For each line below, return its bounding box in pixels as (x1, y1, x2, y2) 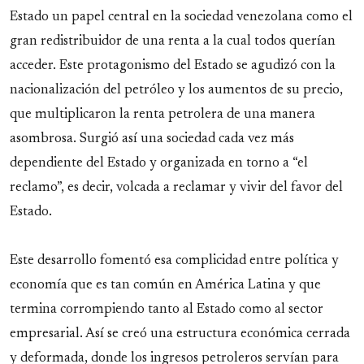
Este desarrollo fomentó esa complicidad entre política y (10, 254, 339, 268)
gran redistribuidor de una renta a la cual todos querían (10, 35, 336, 49)
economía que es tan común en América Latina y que (10, 279, 321, 292)
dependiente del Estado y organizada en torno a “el (10, 157, 308, 171)
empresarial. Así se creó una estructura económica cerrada (10, 327, 350, 341)
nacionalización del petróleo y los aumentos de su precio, (10, 84, 343, 97)
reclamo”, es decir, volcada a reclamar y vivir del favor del (10, 181, 343, 195)
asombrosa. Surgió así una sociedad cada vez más (10, 132, 294, 146)
